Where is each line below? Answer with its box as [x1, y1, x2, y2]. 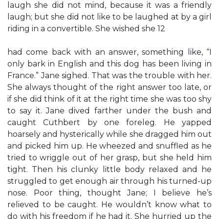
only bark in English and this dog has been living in [7, 59, 212, 68]
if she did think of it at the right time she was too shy [7, 94, 212, 104]
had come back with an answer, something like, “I [7, 47, 212, 57]
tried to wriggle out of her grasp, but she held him [7, 153, 212, 162]
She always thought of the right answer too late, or [7, 83, 212, 92]
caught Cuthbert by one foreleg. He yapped [7, 118, 212, 127]
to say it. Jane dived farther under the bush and [7, 106, 212, 115]
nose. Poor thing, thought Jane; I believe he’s [7, 188, 212, 197]
